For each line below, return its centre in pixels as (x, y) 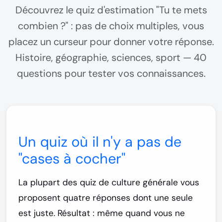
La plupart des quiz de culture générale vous (109, 182)
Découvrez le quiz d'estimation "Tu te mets (111, 10)
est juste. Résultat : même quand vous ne (102, 213)
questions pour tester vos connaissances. (111, 73)
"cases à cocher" (72, 158)
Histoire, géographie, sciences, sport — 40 (111, 57)
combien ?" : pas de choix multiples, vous (111, 26)
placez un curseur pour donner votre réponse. (111, 41)
